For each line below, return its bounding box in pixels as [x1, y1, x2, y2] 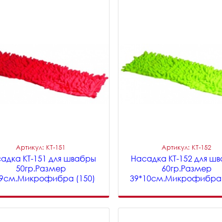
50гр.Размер [15, 164, 66, 173]
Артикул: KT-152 [162, 143, 212, 151]
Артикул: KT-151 [16, 143, 66, 151]
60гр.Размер [161, 164, 212, 173]
